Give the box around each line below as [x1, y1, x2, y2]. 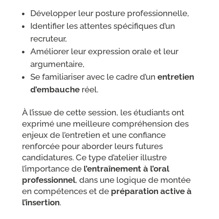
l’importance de [22, 163, 84, 174]
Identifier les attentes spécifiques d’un [30, 21, 175, 31]
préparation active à [110, 186, 192, 196]
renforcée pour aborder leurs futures [22, 141, 163, 151]
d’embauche [30, 84, 80, 94]
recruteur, [30, 33, 67, 44]
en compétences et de [22, 186, 111, 196]
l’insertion [22, 197, 60, 207]
